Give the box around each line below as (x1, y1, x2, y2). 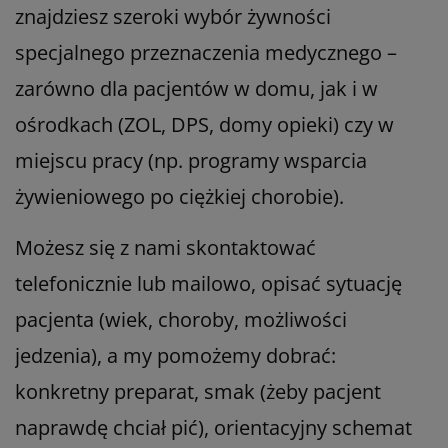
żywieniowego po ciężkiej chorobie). (15, 182, 344, 210)
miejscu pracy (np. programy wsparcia (15, 146, 367, 174)
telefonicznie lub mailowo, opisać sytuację (15, 269, 402, 297)
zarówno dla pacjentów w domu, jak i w (15, 74, 378, 102)
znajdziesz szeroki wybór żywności (15, 2, 331, 30)
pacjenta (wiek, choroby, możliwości (15, 305, 347, 333)
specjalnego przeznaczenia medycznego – (15, 38, 397, 66)
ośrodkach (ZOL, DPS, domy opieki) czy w (15, 110, 394, 138)
